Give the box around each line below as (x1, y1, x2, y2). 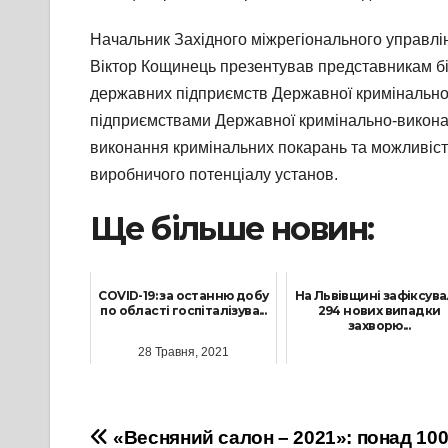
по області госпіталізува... (100, 302, 267, 318)
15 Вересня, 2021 (328, 360, 429, 375)
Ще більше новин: (90, 209, 374, 249)
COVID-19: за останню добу (98, 287, 269, 303)
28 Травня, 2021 (137, 345, 229, 360)
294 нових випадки (317, 302, 441, 318)
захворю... (347, 317, 410, 333)
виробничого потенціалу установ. (90, 166, 338, 184)
